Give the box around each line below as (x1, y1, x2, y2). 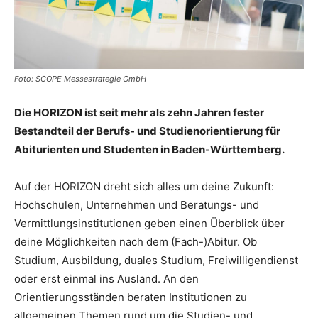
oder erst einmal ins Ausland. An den (14, 271, 199, 285)
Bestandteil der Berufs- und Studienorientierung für (14, 124, 280, 138)
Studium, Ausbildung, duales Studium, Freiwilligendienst (14, 253, 298, 267)
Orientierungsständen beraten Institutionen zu (14, 290, 247, 304)
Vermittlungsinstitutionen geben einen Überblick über (14, 216, 285, 230)
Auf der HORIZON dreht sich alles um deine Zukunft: (14, 179, 274, 193)
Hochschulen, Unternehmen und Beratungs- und (14, 197, 259, 212)
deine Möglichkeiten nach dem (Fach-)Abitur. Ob (14, 234, 257, 248)
